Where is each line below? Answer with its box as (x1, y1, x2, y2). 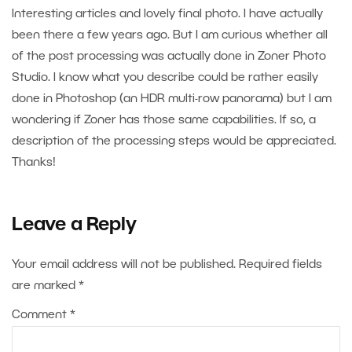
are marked (12, 280, 79, 292)
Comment (12, 310, 70, 321)
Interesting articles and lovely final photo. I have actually (12, 9, 323, 20)
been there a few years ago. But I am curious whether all (12, 30, 328, 42)
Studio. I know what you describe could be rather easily (12, 72, 318, 84)
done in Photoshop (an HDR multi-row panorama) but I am (12, 93, 332, 105)
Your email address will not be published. (12, 259, 236, 271)
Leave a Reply (12, 217, 137, 235)
